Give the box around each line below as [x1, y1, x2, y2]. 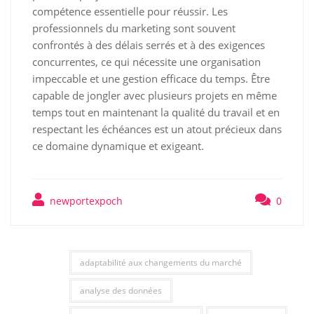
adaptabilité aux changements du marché [79, 256, 242, 268]
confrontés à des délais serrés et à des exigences [32, 37, 265, 52]
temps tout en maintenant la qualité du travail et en [32, 104, 280, 119]
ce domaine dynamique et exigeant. [32, 138, 204, 153]
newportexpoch [47, 193, 123, 207]
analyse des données [79, 284, 162, 296]
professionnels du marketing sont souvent [32, 20, 235, 35]
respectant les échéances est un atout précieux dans [32, 121, 282, 136]
